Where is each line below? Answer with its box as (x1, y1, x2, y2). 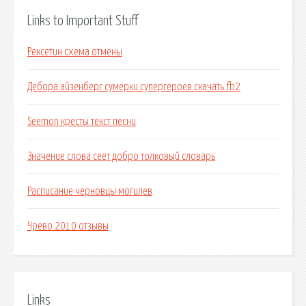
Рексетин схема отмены (27, 46, 122, 58)
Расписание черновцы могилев (27, 186, 152, 197)
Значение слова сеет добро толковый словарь (27, 151, 215, 163)
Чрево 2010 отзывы (27, 221, 109, 232)
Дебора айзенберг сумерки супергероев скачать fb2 (27, 81, 240, 93)
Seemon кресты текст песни (27, 116, 136, 128)
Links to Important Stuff (27, 14, 138, 28)
